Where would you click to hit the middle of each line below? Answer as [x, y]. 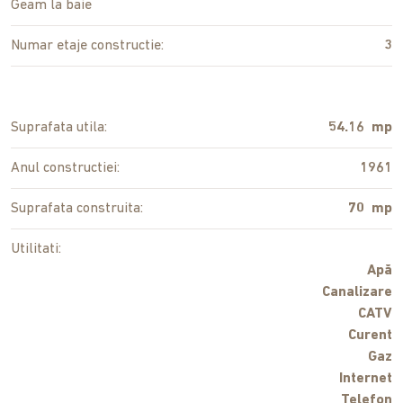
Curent [370, 336]
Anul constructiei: [65, 169]
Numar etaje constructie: [87, 46]
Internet [366, 379]
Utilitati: [36, 250]
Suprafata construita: [77, 209]
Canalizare [357, 293]
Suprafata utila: [59, 128]
